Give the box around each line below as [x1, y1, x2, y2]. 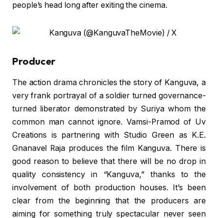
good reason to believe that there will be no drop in [12, 156, 206, 166]
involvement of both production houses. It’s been [12, 182, 206, 192]
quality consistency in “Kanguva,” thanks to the [12, 169, 206, 179]
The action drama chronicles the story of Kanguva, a [12, 77, 206, 87]
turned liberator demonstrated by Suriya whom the [12, 104, 206, 113]
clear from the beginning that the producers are [12, 196, 206, 205]
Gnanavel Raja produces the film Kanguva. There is [12, 143, 206, 153]
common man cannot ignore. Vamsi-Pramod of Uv [12, 117, 206, 127]
